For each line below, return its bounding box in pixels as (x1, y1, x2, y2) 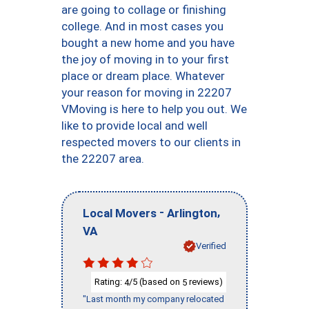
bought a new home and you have (61, 36, 235, 50)
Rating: (94, 276, 124, 287)
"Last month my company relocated (83, 294, 224, 305)
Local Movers (83, 206, 157, 220)
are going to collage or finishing (61, 3, 226, 17)
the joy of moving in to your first (61, 52, 229, 66)
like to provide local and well (61, 119, 208, 132)
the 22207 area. (61, 152, 144, 166)
